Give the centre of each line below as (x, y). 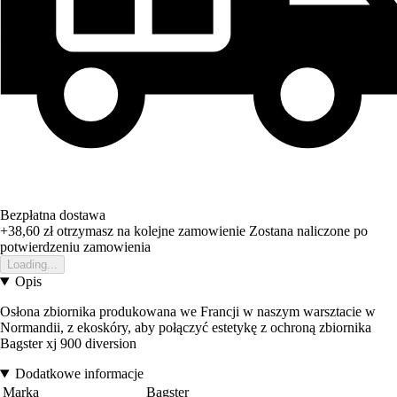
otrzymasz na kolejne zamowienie (149, 231)
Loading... (32, 265)
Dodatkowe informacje (79, 374)
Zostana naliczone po (308, 231)
